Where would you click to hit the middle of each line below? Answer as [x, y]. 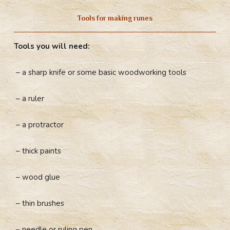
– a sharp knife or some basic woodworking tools [100, 72]
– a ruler [29, 98]
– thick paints [38, 151]
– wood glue [37, 177]
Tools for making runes [115, 18]
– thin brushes [39, 204]
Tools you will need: [52, 46]
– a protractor [39, 124]
